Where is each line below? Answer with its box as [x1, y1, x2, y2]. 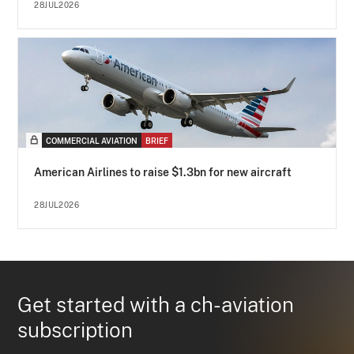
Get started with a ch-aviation [17, 292, 295, 318]
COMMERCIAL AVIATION [46, 136, 138, 146]
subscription [17, 318, 134, 343]
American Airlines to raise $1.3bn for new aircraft [34, 166, 292, 179]
